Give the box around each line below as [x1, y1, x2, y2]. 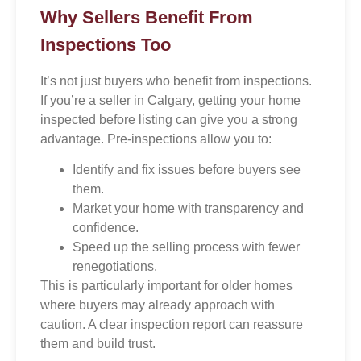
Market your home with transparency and [73, 201, 304, 216]
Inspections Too [40, 35, 171, 55]
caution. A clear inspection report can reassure [40, 317, 303, 332]
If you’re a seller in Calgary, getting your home [40, 93, 301, 107]
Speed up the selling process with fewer [73, 240, 300, 255]
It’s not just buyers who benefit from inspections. [40, 74, 312, 88]
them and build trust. [40, 337, 156, 351]
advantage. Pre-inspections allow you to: [40, 132, 272, 146]
